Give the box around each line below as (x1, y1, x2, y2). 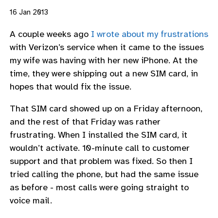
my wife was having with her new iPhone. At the (10, 54, 198, 66)
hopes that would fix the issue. (10, 81, 131, 92)
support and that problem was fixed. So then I (10, 156, 193, 167)
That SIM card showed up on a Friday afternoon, (10, 103, 202, 114)
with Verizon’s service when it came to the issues (10, 41, 204, 53)
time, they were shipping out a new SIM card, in (10, 68, 198, 79)
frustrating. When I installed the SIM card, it (10, 129, 187, 141)
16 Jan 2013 (10, 8, 48, 17)
